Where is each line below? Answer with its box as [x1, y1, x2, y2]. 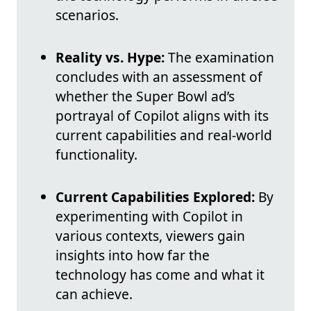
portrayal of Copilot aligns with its [56, 106, 269, 126]
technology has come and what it [56, 265, 264, 285]
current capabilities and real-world [56, 126, 272, 145]
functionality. [56, 145, 137, 165]
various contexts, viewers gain [56, 226, 245, 246]
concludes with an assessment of [56, 67, 262, 87]
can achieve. [56, 285, 133, 304]
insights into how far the [56, 246, 210, 265]
